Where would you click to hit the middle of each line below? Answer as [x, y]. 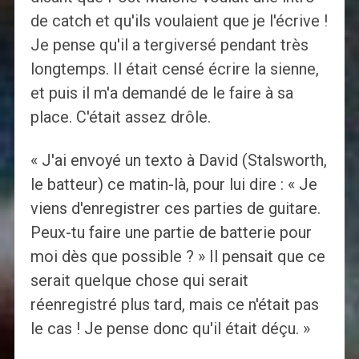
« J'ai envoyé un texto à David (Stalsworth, [178, 161]
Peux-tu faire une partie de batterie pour [171, 233]
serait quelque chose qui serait [139, 281]
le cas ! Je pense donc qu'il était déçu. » [170, 329]
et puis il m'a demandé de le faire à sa [161, 93]
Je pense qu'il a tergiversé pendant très [169, 45]
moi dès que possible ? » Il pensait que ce [177, 257]
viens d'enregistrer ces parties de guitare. [175, 209]
